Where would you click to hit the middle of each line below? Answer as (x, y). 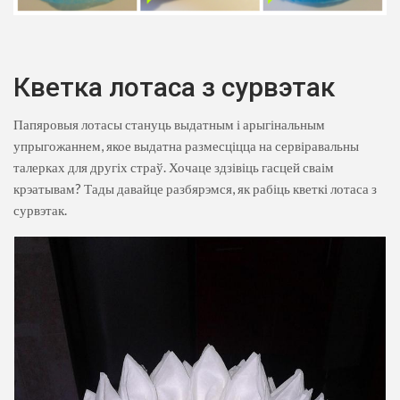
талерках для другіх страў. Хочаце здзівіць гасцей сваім (174, 167)
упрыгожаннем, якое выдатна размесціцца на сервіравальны (186, 146)
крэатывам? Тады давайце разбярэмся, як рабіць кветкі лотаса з (195, 189)
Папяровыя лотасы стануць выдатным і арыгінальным (169, 125)
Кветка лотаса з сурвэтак (174, 87)
